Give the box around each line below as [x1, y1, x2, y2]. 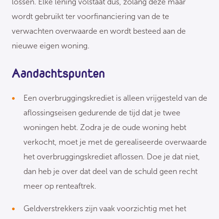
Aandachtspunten [12, 65, 105, 81]
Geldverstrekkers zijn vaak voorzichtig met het [23, 204, 186, 214]
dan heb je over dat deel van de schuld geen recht [23, 167, 197, 176]
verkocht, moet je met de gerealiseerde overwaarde [23, 137, 207, 147]
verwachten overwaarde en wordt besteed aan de [12, 26, 186, 36]
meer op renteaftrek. [23, 181, 96, 191]
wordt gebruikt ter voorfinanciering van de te [12, 12, 169, 22]
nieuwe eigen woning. [12, 41, 89, 51]
